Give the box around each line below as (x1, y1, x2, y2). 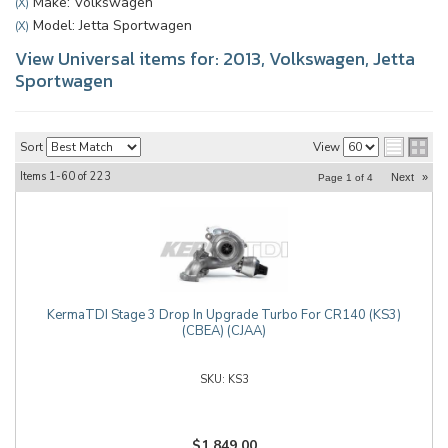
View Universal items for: (15, 45, 223, 72)
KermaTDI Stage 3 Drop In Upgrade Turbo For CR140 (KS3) (47, 306, 401, 324)
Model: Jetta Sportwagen (29, 16, 192, 35)
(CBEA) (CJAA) (182, 322, 266, 340)
